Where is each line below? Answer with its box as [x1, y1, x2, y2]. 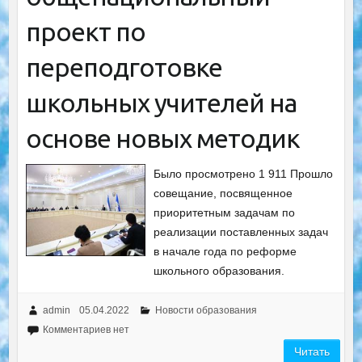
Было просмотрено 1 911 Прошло [154, 166, 334, 180]
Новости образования [154, 304, 257, 316]
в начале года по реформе [154, 244, 297, 258]
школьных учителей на [25, 87, 297, 117]
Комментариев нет [42, 323, 129, 335]
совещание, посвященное [154, 186, 293, 200]
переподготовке [25, 52, 222, 82]
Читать [294, 344, 330, 358]
